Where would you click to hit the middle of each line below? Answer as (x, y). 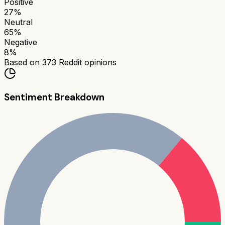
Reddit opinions (86, 63)
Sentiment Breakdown (54, 97)
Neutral (18, 22)
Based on (23, 63)
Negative (21, 42)
